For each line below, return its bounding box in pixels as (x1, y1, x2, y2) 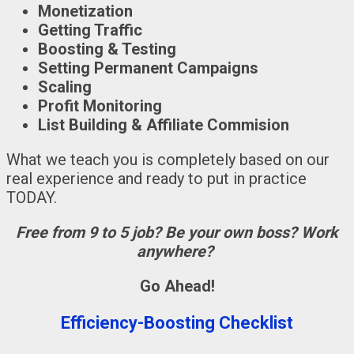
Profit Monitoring (38, 96, 162, 115)
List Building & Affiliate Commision (38, 115, 289, 134)
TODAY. (6, 187, 57, 207)
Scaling (38, 77, 92, 96)
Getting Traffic (38, 20, 142, 40)
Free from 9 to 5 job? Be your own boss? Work (16, 222, 338, 242)
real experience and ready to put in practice (6, 168, 307, 188)
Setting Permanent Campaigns (38, 58, 258, 77)
